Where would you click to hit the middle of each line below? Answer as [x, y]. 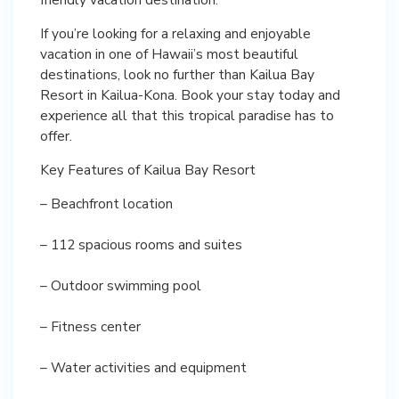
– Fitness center [90, 326]
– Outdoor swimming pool [121, 285]
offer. [56, 135]
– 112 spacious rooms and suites [141, 244]
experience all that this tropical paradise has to [187, 115]
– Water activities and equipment [143, 367]
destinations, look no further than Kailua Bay [177, 74]
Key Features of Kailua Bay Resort [148, 169]
